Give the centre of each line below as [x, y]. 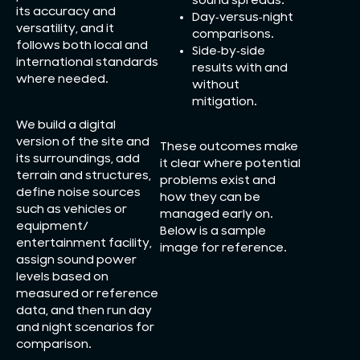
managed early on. [217, 215]
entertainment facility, [84, 243]
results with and [240, 67]
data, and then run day [84, 310]
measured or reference [87, 293]
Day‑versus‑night [243, 17]
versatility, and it [65, 29]
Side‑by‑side [229, 51]
